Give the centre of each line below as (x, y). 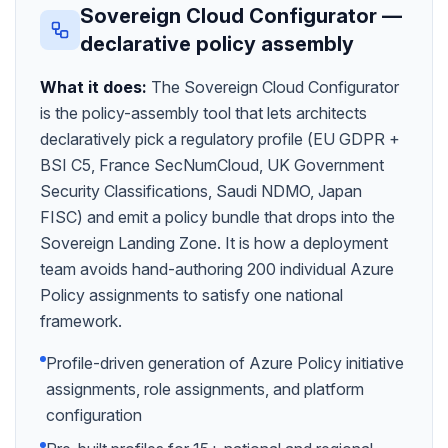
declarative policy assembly (217, 44)
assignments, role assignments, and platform (205, 389)
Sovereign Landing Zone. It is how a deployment (214, 243)
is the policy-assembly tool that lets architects (203, 113)
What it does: (93, 87)
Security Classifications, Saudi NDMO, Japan (201, 191)
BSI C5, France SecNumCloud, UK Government (212, 165)
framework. (81, 321)
